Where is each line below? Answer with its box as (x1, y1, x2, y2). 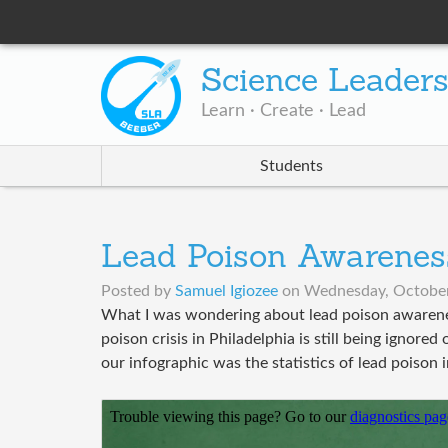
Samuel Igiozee (174, 283, 278, 300)
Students (259, 158, 323, 175)
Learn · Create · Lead (200, 102, 366, 121)
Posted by (100, 283, 175, 300)
